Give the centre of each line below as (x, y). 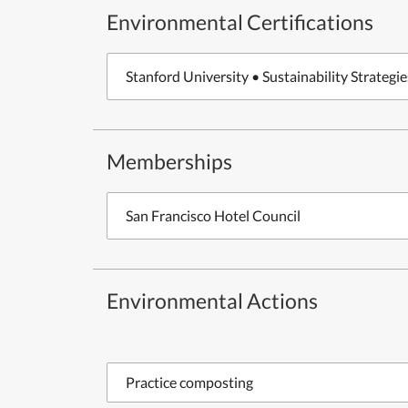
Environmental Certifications (240, 22)
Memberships (169, 161)
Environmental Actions (212, 301)
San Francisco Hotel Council (213, 215)
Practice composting (189, 382)
